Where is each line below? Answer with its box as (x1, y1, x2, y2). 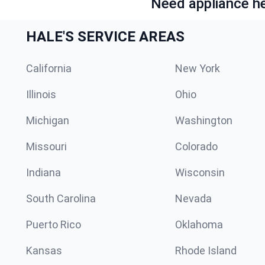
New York (175, 62, 220, 75)
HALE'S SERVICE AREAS (26, 28, 185, 45)
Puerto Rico (26, 218, 81, 231)
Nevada (175, 192, 212, 205)
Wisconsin (175, 166, 225, 179)
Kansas (26, 244, 62, 257)
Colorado (175, 140, 218, 153)
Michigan (26, 114, 69, 127)
